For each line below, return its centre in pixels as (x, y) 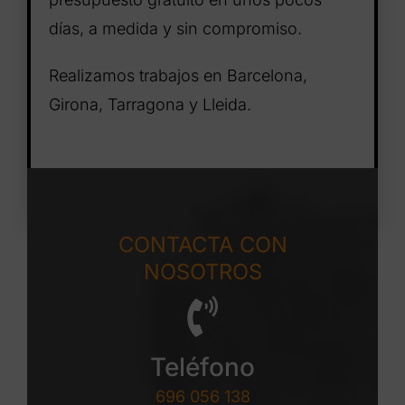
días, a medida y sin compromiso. (175, 29)
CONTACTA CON (202, 245)
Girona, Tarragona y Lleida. (150, 105)
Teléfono (202, 367)
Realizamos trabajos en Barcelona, (178, 76)
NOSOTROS (202, 272)
